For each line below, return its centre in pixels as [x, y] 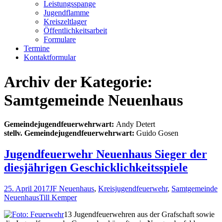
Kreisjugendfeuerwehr [133, 189]
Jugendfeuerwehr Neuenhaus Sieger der [106, 154]
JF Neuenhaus [72, 189]
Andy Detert [135, 124]
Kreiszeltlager [65, 22]
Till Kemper [58, 198]
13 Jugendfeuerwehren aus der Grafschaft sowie [139, 215]
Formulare [60, 40]
